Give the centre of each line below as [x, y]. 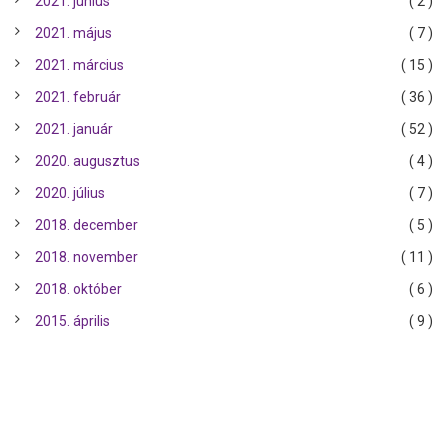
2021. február [78, 96]
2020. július [70, 192]
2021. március [79, 64]
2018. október [78, 288]
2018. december [86, 224]
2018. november [86, 256]
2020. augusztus [87, 160]
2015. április [72, 320]
